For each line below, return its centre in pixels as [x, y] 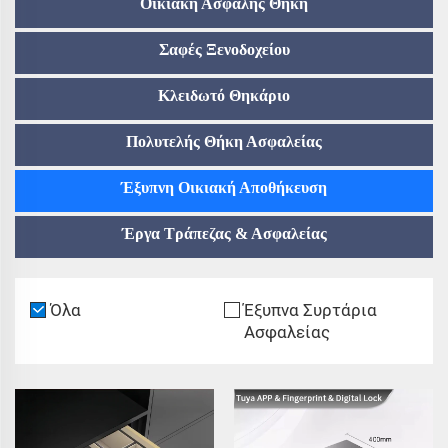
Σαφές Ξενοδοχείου [224, 49]
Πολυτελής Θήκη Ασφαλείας [224, 141]
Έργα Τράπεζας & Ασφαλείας [224, 233]
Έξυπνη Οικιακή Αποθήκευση [224, 187]
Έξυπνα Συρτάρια [310, 309]
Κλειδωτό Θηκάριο [224, 95]
